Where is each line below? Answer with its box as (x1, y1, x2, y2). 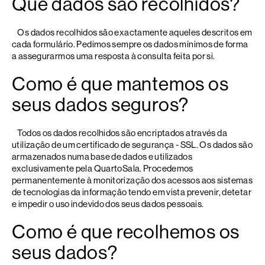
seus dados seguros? (12, 94, 189, 115)
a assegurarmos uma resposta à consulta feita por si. (12, 51, 215, 61)
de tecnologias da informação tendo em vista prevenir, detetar (12, 187, 251, 197)
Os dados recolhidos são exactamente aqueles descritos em (12, 27, 253, 37)
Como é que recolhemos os (12, 221, 240, 243)
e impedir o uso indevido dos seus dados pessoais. (12, 199, 204, 209)
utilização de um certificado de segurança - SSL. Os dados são (12, 140, 253, 150)
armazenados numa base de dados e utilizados (12, 151, 193, 161)
